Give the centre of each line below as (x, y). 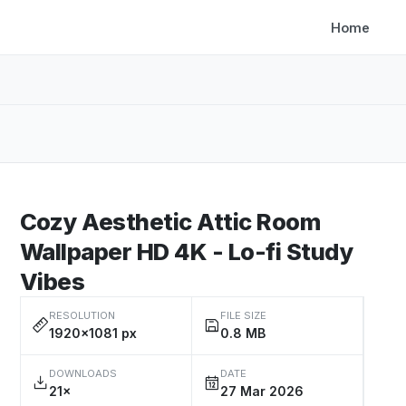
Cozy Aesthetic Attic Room (170, 222)
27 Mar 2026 (262, 391)
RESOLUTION (82, 315)
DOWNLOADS (83, 373)
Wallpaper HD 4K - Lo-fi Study (187, 251)
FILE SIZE (243, 315)
